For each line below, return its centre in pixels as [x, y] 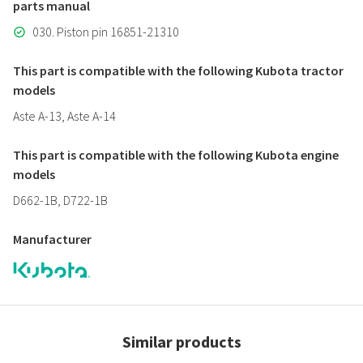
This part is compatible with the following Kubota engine [176, 155]
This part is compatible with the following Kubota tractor [178, 70]
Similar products [181, 342]
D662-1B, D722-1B [60, 200]
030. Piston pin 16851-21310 [106, 32]
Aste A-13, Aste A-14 [64, 116]
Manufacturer [52, 239]
